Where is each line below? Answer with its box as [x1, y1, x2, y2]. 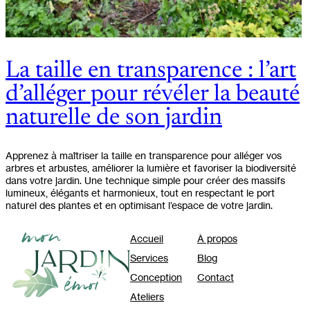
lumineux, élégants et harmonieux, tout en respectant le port [6, 187, 275, 199]
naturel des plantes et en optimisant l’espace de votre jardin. [6, 199, 273, 212]
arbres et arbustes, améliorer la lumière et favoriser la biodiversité [6, 162, 296, 174]
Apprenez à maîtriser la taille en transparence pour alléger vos [6, 149, 282, 162]
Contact [197, 271, 234, 284]
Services [130, 252, 168, 264]
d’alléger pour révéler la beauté [6, 83, 300, 107]
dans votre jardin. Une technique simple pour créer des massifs [6, 174, 285, 187]
